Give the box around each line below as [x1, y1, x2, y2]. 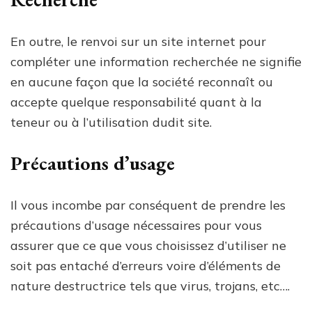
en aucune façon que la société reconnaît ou [10, 73, 273, 90]
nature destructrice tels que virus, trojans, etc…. [10, 277, 290, 294]
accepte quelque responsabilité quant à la [10, 93, 262, 110]
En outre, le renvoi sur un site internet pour [10, 33, 266, 49]
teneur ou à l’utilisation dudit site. [10, 114, 212, 130]
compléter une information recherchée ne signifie [10, 53, 302, 70]
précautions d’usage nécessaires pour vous [10, 217, 262, 233]
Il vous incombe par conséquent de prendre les [10, 196, 286, 213]
